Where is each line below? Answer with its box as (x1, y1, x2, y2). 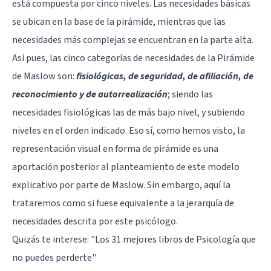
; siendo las (168, 87, 213, 101)
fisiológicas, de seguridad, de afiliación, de (76, 69, 253, 83)
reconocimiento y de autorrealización (12, 87, 168, 101)
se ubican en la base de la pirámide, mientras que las (12, 15, 226, 28)
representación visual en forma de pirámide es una (12, 142, 218, 155)
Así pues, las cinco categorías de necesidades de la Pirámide (12, 51, 255, 65)
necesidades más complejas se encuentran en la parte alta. (12, 33, 253, 47)
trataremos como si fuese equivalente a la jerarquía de (12, 196, 234, 210)
